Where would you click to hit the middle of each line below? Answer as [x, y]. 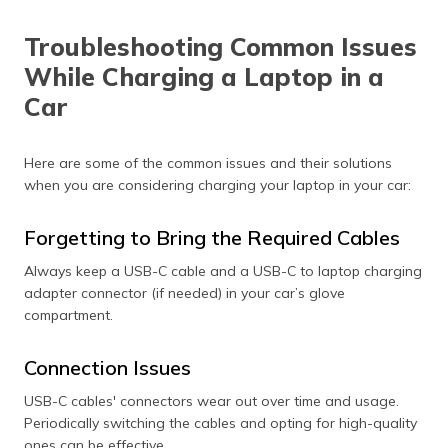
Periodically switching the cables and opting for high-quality [220, 422]
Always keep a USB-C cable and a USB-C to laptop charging [223, 270]
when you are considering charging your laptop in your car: [217, 184]
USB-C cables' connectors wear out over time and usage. [211, 400]
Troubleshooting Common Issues [220, 46]
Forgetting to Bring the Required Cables [212, 237]
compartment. [68, 314]
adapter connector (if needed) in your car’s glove [184, 292]
